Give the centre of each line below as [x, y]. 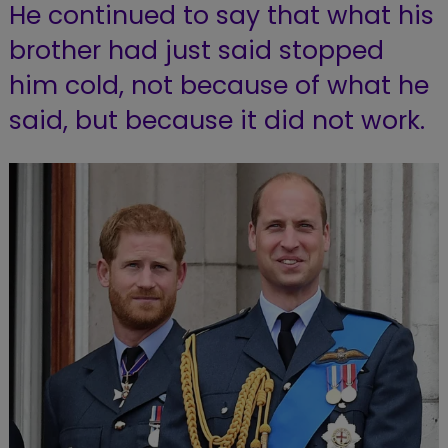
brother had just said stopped [196, 51]
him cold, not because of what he [218, 86]
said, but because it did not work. [223, 121]
